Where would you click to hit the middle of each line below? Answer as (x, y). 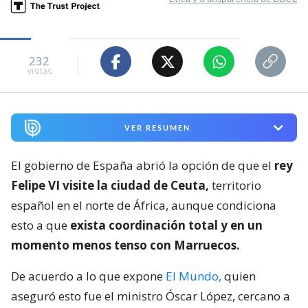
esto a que (41, 225)
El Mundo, (192, 276)
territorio (235, 186)
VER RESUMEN (157, 128)
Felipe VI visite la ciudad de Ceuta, (110, 186)
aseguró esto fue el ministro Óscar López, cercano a (151, 296)
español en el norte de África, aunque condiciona (144, 206)
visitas (39, 71)
